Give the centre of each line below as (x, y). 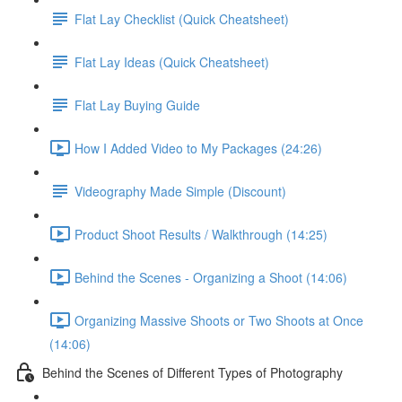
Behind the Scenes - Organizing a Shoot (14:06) (211, 277)
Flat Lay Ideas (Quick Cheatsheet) (172, 61)
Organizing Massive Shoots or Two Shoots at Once (219, 320)
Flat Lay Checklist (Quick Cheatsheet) (182, 18)
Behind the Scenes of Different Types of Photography (192, 372)
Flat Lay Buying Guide (137, 105)
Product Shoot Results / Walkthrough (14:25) (201, 234)
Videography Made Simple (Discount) (180, 191)
